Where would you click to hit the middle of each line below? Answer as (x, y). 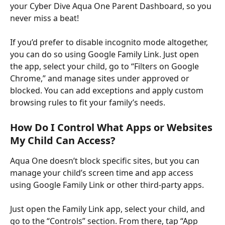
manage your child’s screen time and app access (103, 173)
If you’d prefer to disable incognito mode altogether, (110, 42)
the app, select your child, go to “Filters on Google (105, 67)
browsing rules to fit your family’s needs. (88, 103)
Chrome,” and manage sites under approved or (101, 79)
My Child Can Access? (63, 140)
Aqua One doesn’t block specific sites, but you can (106, 160)
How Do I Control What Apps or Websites (113, 127)
